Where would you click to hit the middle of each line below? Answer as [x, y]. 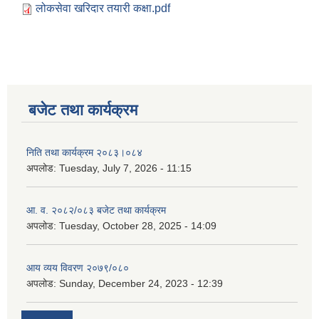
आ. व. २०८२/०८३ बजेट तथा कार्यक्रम [96, 210]
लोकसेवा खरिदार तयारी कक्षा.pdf [103, 9]
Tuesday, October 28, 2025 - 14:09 [138, 226]
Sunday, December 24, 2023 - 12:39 [141, 284]
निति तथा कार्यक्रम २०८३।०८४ [84, 153]
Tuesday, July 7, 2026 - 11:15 [125, 168]
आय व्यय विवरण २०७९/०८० [78, 268]
